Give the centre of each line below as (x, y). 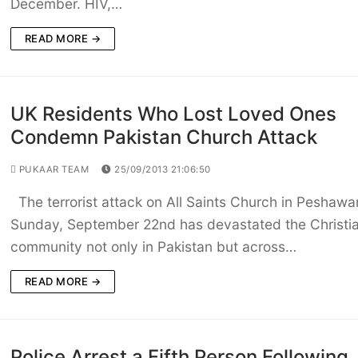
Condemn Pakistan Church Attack (163, 137)
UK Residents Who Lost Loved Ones (173, 114)
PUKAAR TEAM (53, 170)
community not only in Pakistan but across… (153, 247)
